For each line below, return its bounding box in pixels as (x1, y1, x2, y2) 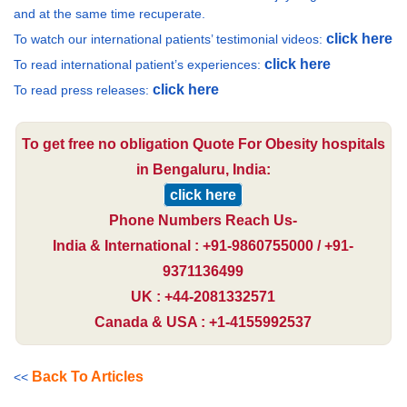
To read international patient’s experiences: (14, 56, 264, 72)
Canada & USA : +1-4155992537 (94, 313, 313, 330)
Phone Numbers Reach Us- (109, 212, 298, 228)
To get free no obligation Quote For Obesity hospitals (21, 135, 385, 152)
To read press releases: (14, 82, 153, 97)
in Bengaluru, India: (135, 161, 271, 177)
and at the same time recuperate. (14, 5, 205, 21)
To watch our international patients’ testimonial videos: (14, 31, 326, 46)
